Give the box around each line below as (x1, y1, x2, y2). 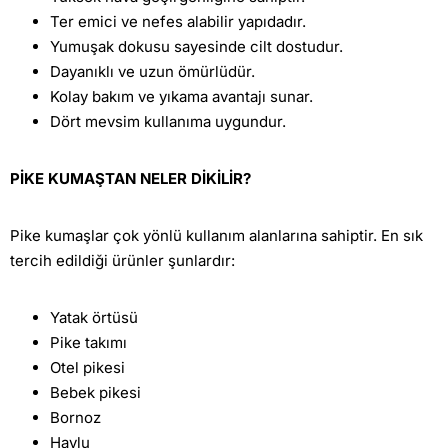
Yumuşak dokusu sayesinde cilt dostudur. (50, 37, 343, 57)
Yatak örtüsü (50, 308, 138, 328)
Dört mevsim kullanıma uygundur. (50, 112, 286, 132)
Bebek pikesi (50, 383, 141, 403)
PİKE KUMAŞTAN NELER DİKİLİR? (10, 169, 251, 189)
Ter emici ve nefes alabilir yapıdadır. (50, 12, 306, 32)
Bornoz (50, 408, 101, 428)
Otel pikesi (50, 358, 125, 378)
